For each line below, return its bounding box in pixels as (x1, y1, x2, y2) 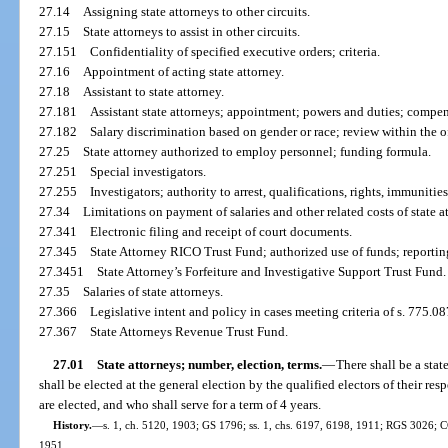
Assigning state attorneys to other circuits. (83, 3, 311, 19)
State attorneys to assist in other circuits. (83, 23, 301, 39)
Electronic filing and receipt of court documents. (90, 223, 353, 239)
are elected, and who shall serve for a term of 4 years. (39, 397, 322, 413)
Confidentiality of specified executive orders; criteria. (90, 43, 381, 59)
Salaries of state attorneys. (83, 283, 224, 299)
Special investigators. (90, 163, 207, 179)
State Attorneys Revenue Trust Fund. (90, 323, 289, 339)
